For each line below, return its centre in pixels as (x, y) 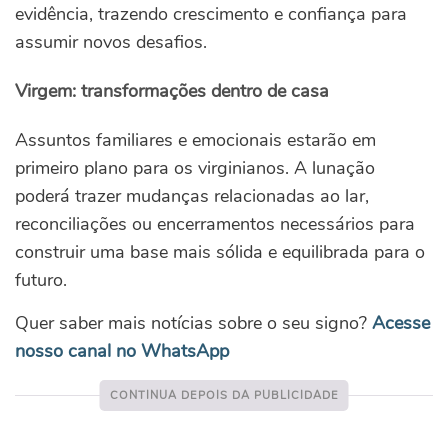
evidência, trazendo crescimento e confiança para (211, 14)
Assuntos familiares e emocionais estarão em (195, 140)
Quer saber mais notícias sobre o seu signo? (191, 323)
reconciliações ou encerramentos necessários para (215, 224)
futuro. (41, 280)
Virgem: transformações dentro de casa (172, 91)
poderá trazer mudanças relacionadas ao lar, (192, 196)
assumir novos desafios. (111, 42)
